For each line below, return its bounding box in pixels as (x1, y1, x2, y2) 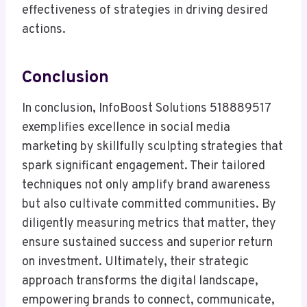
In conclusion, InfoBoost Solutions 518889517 (22, 101, 271, 117)
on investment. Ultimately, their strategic (22, 254, 249, 271)
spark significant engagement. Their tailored (22, 158, 265, 175)
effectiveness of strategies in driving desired (22, 3, 268, 19)
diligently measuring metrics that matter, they (22, 216, 276, 232)
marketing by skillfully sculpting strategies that (22, 139, 283, 156)
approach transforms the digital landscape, (22, 273, 258, 290)
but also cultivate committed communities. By (22, 197, 276, 213)
